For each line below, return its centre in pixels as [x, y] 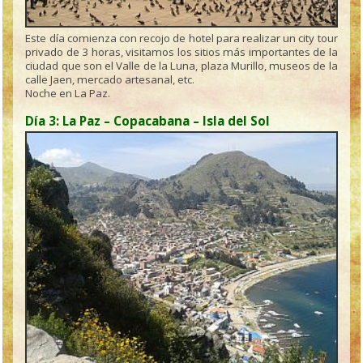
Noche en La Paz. [68, 94]
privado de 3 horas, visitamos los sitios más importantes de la [181, 52]
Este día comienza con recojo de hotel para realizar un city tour [181, 38]
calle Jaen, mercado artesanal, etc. [110, 80]
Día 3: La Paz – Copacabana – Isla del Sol [148, 121]
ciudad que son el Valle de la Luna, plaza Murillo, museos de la [181, 66]
